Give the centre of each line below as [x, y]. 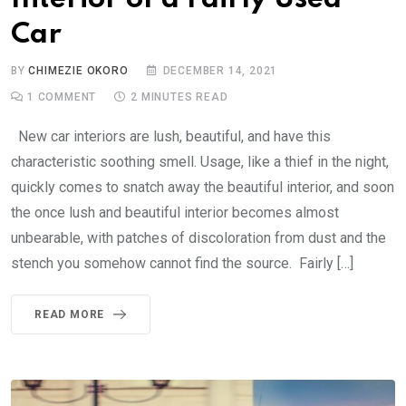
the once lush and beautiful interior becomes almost [175, 213]
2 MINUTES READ [179, 97]
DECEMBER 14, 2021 [220, 71]
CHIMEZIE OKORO [78, 71]
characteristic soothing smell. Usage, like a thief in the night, [200, 162]
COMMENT [65, 97]
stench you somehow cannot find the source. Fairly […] [182, 264]
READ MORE [70, 315]
